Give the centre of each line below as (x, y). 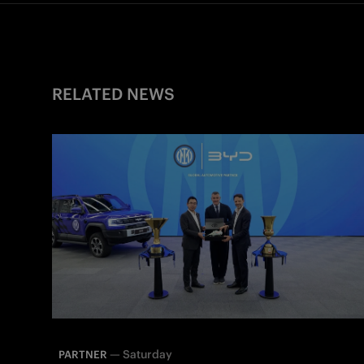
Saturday (147, 354)
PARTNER (83, 354)
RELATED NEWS (113, 93)
